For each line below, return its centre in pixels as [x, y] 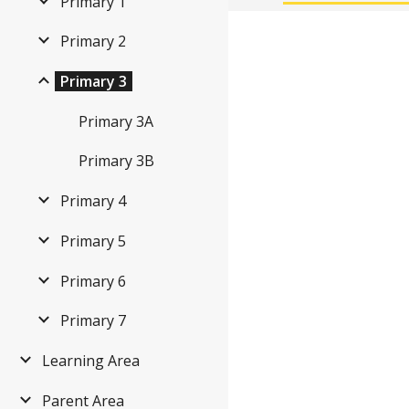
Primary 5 [93, 241]
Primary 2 [93, 42]
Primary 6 [93, 281]
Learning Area [91, 361]
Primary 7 [93, 321]
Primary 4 [93, 201]
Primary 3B [116, 161]
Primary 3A [116, 121]
